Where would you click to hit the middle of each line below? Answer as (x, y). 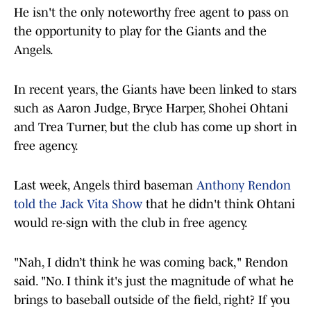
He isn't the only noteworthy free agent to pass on (151, 13)
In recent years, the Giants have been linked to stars (155, 90)
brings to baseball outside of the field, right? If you (152, 300)
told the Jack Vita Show (78, 204)
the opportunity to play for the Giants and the (140, 32)
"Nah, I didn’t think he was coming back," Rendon (151, 263)
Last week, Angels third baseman (105, 186)
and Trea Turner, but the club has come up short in (155, 127)
